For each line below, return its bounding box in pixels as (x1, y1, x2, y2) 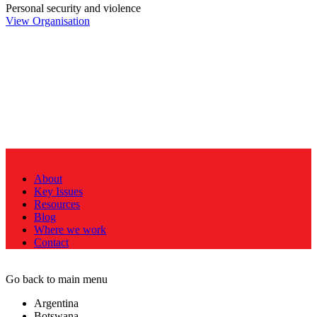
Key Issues (34, 185, 83, 197)
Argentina (34, 297, 79, 309)
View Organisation (6, 15, 90, 28)
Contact (34, 236, 69, 248)
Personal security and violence (6, 2, 141, 15)
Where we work (34, 224, 106, 236)
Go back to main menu (6, 273, 108, 285)
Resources (34, 198, 80, 210)
